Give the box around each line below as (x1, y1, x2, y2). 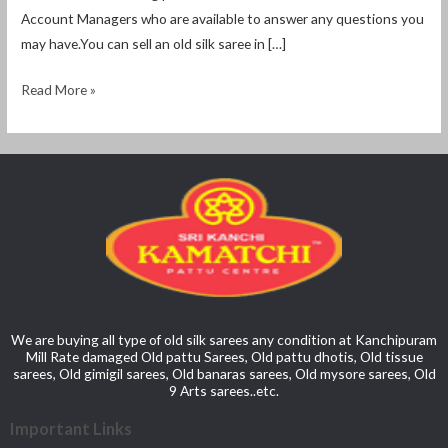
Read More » (21, 80, 97, 98)
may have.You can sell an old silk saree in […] (21, 35, 287, 53)
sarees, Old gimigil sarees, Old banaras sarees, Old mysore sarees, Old (12, 364, 436, 382)
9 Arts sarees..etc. (169, 381, 279, 399)
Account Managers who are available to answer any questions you (21, 10, 425, 28)
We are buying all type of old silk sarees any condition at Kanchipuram (11, 330, 437, 348)
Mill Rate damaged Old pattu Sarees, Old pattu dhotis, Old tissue (25, 347, 423, 365)
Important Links (10, 418, 132, 438)
